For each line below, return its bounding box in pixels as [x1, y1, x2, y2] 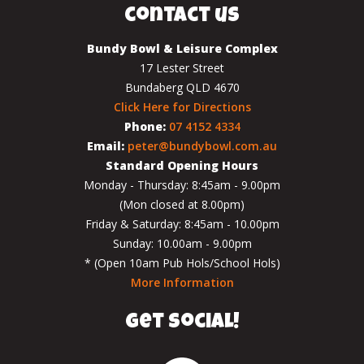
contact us [124, 6, 240, 27]
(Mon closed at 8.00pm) [119, 197, 245, 212]
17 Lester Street [140, 60, 224, 76]
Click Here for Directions [113, 99, 251, 115]
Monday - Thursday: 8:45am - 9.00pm [84, 177, 280, 193]
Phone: [123, 119, 166, 134]
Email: [87, 138, 124, 154]
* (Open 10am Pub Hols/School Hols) [84, 255, 280, 271]
